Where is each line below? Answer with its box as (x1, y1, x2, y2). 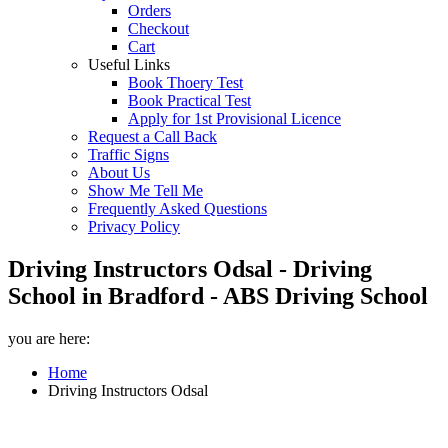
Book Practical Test (128, 92, 251, 109)
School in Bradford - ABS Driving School (8, 282, 428, 309)
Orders (128, 2, 171, 19)
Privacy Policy (88, 218, 180, 235)
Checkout (128, 20, 189, 37)
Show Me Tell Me (88, 182, 203, 199)
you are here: (8, 329, 90, 347)
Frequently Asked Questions (88, 200, 267, 217)
